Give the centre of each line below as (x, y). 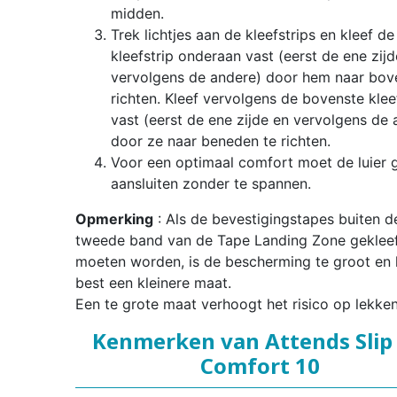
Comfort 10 (260, 366)
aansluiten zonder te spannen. (210, 184)
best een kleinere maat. (153, 283)
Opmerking (114, 219)
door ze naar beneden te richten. (220, 141)
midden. (137, 14)
